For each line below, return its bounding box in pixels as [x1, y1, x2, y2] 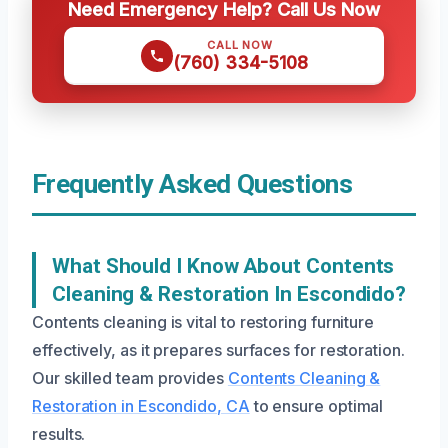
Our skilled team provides [32, 368, 228, 388]
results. [32, 424, 86, 444]
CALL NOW [207, 38, 273, 52]
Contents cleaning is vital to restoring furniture [32, 312, 375, 332]
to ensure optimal [249, 396, 384, 416]
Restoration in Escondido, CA [32, 396, 250, 416]
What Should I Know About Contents [52, 254, 395, 278]
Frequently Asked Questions [32, 169, 353, 199]
